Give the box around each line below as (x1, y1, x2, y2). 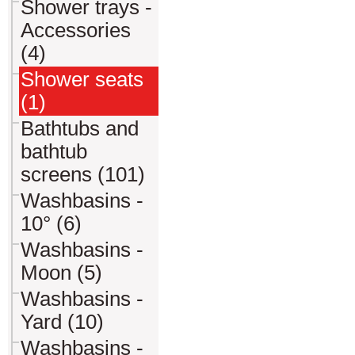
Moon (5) (21, 261, 102, 284)
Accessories (21, 19, 131, 41)
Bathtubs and (21, 117, 139, 139)
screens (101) (21, 163, 145, 185)
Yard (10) (21, 311, 104, 333)
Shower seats (21, 68, 143, 90)
